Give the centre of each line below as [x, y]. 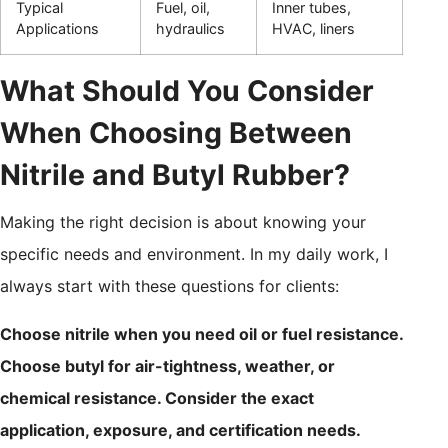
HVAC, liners [313, 29]
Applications [57, 29]
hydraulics [190, 29]
